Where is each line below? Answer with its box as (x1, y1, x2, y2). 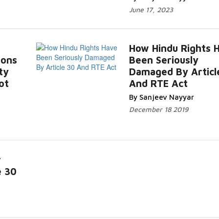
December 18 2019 (129, 105, 188, 113)
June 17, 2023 (129, 5, 173, 14)
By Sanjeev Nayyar (129, 93, 194, 101)
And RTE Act (129, 78, 188, 89)
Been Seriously (129, 54, 198, 66)
